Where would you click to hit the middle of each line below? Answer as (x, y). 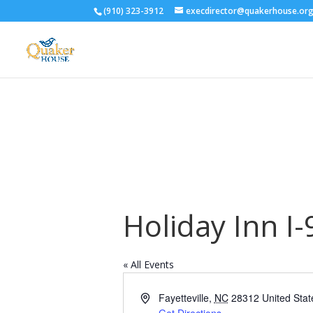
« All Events (149, 264)
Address (158, 297)
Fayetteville (183, 298)
